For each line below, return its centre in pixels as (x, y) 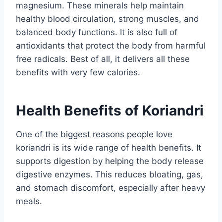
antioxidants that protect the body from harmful (111, 45)
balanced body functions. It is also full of (97, 32)
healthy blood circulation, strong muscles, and (108, 19)
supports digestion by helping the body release (110, 161)
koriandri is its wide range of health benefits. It (109, 147)
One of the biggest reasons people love (94, 134)
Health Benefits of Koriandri (110, 110)
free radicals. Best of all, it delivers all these (103, 59)
